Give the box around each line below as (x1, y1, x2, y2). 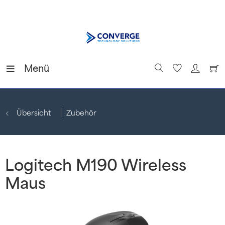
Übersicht (17, 107, 51, 117)
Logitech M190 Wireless (5, 154, 186, 174)
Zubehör (66, 107, 96, 117)
